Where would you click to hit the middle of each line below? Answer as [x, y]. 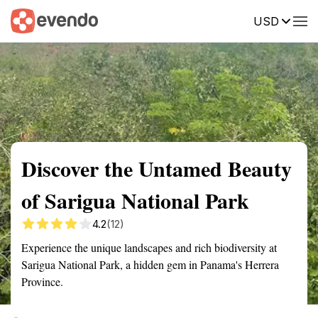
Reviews [293, 20]
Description [225, 20]
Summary [32, 20]
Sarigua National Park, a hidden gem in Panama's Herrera [150, 264]
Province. [42, 281]
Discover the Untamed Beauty [157, 168]
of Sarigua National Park [135, 200]
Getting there [147, 20]
